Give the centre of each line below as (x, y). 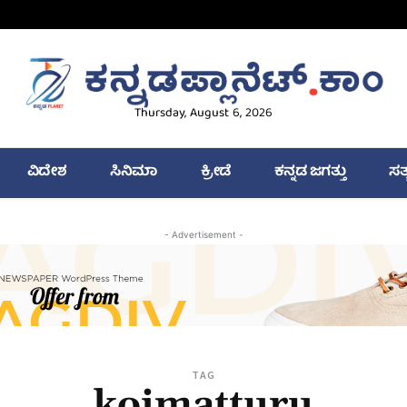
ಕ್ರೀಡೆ (215, 173)
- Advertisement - (203, 235)
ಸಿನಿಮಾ (134, 173)
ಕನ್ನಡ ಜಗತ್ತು (309, 173)
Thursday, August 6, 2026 (203, 114)
